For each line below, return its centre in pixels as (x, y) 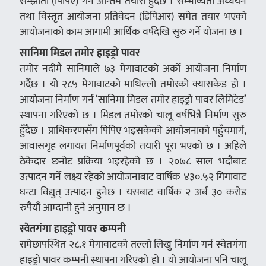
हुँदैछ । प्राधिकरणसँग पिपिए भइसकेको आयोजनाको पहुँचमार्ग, (133, 130)
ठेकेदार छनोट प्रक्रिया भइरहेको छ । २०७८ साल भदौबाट (133, 161)
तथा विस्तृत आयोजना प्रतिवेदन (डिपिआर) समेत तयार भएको (133, 16)
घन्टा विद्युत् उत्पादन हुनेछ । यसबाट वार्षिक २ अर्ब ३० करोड (133, 192)
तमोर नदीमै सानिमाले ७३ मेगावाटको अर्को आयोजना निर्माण (133, 68)
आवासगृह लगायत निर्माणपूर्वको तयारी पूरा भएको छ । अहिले (133, 145)
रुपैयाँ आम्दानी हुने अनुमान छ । (75, 207)
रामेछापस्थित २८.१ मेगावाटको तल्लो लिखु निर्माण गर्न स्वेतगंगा (133, 244)
